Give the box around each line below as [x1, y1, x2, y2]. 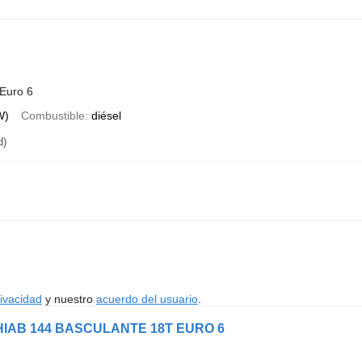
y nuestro [41, 292, 96, 305]
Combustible [20, 108, 85, 122]
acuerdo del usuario [95, 292, 198, 305]
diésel [90, 108, 121, 122]
